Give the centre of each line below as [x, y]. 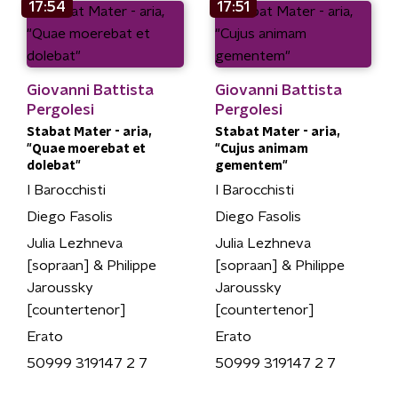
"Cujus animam [261, 149]
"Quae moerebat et [86, 149]
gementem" [251, 166]
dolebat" [54, 166]
